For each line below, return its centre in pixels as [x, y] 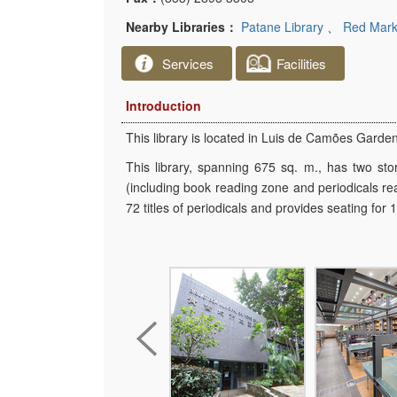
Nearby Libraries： [182, 27]
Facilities [301, 63]
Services [188, 63]
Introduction [163, 105]
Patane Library [284, 27]
